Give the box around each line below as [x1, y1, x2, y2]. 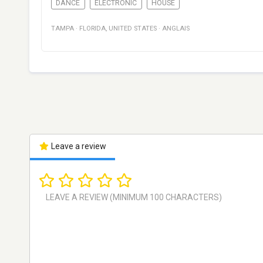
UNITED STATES [109, 25, 157, 33]
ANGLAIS [162, 25, 190, 33]
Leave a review [49, 141, 106, 151]
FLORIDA [79, 25, 106, 33]
